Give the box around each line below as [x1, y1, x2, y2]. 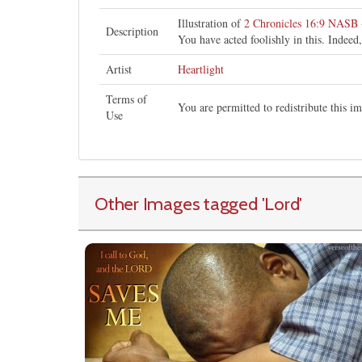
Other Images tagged [95, 192, 262, 215]
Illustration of [178, 15, 244, 31]
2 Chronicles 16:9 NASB [244, 15, 358, 31]
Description [106, 23, 158, 39]
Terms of [106, 90, 147, 107]
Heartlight [178, 61, 224, 77]
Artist [106, 61, 132, 77]
